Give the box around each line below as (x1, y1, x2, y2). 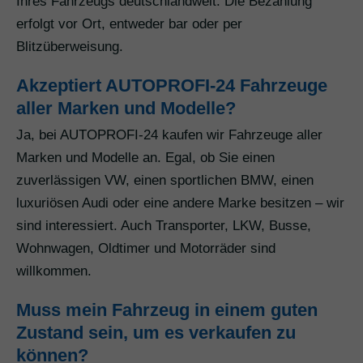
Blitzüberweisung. (16, 39, 123, 55)
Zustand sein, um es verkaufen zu (16, 322, 296, 344)
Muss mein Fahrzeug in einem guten (16, 300, 318, 321)
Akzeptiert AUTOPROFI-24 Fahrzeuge (16, 75, 327, 96)
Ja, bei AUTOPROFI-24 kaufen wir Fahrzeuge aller (16, 127, 322, 143)
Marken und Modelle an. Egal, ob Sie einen (16, 150, 275, 166)
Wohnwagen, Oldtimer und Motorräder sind (16, 241, 275, 257)
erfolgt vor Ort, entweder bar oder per (16, 16, 242, 32)
